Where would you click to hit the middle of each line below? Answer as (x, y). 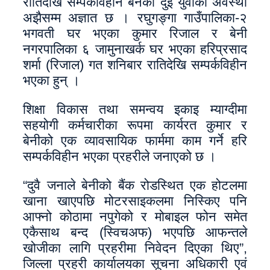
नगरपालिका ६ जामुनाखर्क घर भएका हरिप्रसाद (135, 49)
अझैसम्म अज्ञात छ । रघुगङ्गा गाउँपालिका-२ (135, 18)
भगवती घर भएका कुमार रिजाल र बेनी (135, 33)
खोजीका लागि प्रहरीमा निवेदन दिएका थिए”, (135, 248)
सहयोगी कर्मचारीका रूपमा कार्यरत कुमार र (135, 125)
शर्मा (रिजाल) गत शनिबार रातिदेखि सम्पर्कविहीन (135, 65)
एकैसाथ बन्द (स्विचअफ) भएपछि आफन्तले (135, 232)
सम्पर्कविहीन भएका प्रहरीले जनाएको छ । (120, 156)
